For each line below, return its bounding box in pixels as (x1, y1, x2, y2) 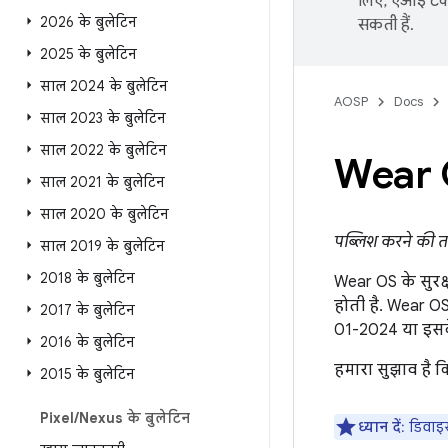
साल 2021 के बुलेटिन (40, 173, 165, 191)
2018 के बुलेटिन (40, 269, 135, 287)
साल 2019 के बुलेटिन (40, 237, 165, 255)
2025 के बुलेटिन (40, 45, 137, 63)
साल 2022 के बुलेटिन (40, 141, 167, 159)
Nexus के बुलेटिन (79, 409, 190, 427)
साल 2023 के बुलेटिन (40, 109, 166, 127)
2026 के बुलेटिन (40, 13, 137, 31)
